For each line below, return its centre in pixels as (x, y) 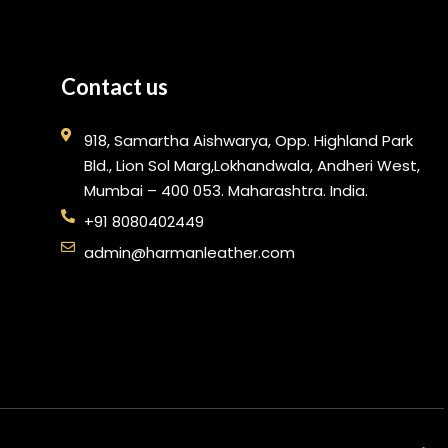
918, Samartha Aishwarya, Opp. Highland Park (248, 141)
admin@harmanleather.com (189, 253)
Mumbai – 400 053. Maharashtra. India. (225, 191)
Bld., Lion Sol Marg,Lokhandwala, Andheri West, (251, 166)
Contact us (115, 87)
